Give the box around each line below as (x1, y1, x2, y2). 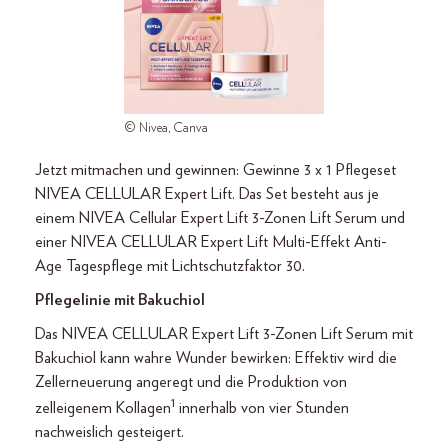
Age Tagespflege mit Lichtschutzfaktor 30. (35, 258, 305, 274)
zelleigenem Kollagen (35, 400, 171, 417)
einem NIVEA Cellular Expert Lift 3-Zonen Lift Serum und (35, 210, 405, 226)
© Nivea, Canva (124, 122, 208, 135)
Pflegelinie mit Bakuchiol (35, 292, 205, 308)
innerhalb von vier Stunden (175, 400, 349, 417)
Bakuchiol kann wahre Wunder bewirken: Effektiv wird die (35, 350, 397, 366)
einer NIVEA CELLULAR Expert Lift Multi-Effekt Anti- (35, 234, 387, 250)
